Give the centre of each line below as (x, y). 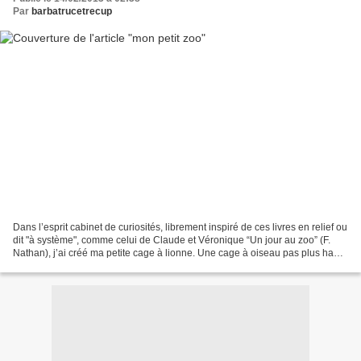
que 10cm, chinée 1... (60, 266)
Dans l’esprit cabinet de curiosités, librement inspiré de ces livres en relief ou (180, 227)
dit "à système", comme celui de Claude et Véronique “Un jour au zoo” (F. (172, 240)
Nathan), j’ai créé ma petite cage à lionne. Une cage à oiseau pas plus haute (180, 253)
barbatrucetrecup (72, 12)
